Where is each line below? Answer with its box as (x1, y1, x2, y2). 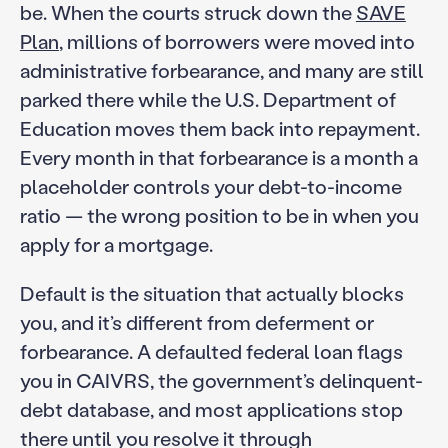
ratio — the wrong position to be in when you (19, 202, 419, 229)
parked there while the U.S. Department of (19, 86, 396, 113)
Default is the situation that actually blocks (19, 279, 404, 306)
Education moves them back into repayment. (19, 115, 420, 142)
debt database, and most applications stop (19, 395, 403, 422)
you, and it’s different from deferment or (19, 308, 374, 335)
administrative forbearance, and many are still (19, 57, 424, 84)
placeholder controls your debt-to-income (19, 173, 402, 200)
